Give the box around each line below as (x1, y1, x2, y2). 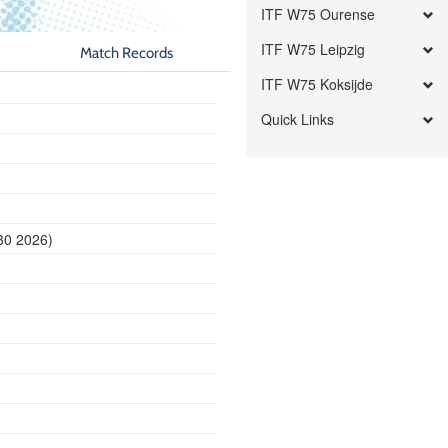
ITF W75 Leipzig (261, 39, 366, 59)
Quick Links (261, 109, 335, 129)
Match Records (80, 43, 174, 62)
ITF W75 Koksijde (261, 74, 374, 94)
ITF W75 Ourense (261, 4, 376, 24)
